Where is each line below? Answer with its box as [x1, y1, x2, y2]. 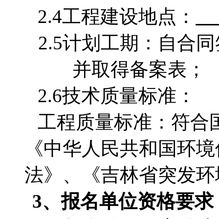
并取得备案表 [72, 59, 187, 80]
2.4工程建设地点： [38, 6, 196, 27]
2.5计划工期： [38, 32, 158, 53]
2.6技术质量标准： [38, 85, 196, 106]
